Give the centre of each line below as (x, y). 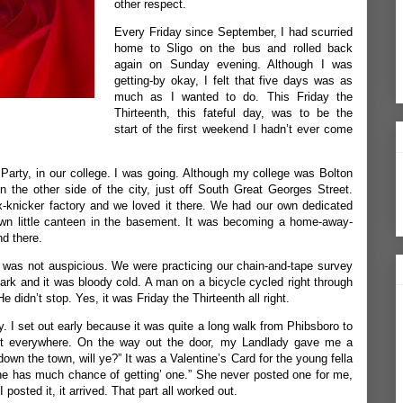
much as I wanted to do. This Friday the (233, 97)
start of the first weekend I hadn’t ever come (233, 129)
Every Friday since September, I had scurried (233, 32)
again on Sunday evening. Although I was (233, 64)
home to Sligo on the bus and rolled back (233, 48)
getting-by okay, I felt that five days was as (233, 81)
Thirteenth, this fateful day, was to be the (233, 113)
